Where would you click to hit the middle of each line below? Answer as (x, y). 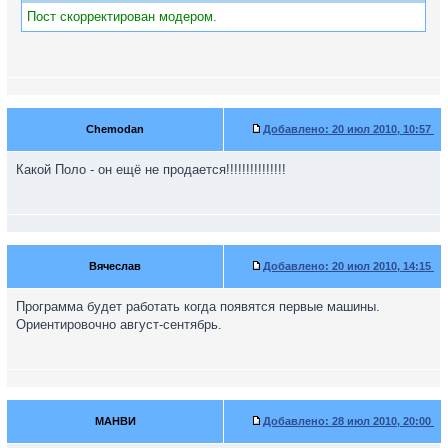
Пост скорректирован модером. (122, 16)
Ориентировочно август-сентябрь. (119, 324)
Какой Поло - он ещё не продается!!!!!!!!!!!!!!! (151, 169)
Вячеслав (115, 266)
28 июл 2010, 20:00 (381, 421)
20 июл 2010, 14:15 (381, 266)
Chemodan (115, 129)
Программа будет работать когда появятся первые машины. (198, 306)
